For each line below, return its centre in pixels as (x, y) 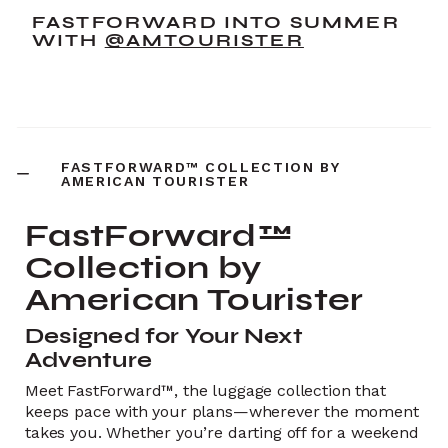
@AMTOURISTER (204, 40)
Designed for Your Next (164, 336)
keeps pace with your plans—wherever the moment (222, 411)
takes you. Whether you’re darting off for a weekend (222, 432)
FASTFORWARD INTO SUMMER (216, 22)
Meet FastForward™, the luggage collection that (205, 390)
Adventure (88, 360)
